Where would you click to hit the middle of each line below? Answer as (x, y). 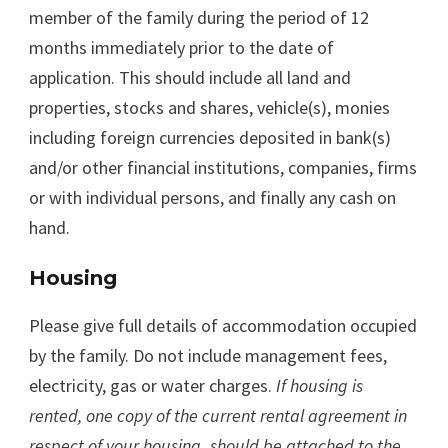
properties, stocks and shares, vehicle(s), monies (209, 107)
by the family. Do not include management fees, (208, 355)
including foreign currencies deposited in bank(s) (210, 137)
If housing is (319, 385)
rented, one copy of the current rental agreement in (218, 415)
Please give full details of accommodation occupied (223, 325)
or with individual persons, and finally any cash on (212, 197)
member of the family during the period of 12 (199, 17)
